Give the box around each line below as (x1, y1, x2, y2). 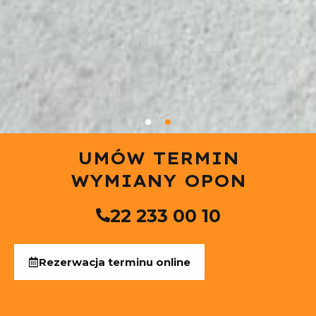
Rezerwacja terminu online (39, 255, 190, 269)
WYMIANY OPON (70, 171, 246, 192)
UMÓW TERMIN (77, 148, 239, 169)
